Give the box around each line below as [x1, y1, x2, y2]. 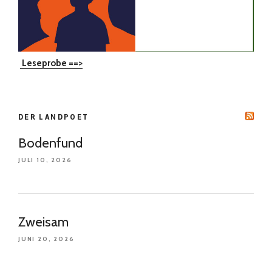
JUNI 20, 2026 [18, 234, 75, 243]
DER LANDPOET [18, 112, 89, 122]
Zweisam [18, 213, 69, 230]
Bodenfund [18, 135, 83, 152]
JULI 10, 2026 [18, 156, 72, 165]
